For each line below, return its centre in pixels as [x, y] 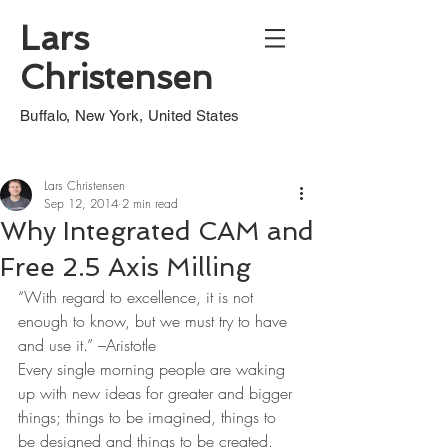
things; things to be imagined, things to [149, 417]
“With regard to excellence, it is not [138, 297]
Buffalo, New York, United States [130, 115]
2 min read [150, 203]
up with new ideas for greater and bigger [157, 393]
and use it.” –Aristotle [87, 345]
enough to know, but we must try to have [155, 321]
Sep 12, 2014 [81, 203]
